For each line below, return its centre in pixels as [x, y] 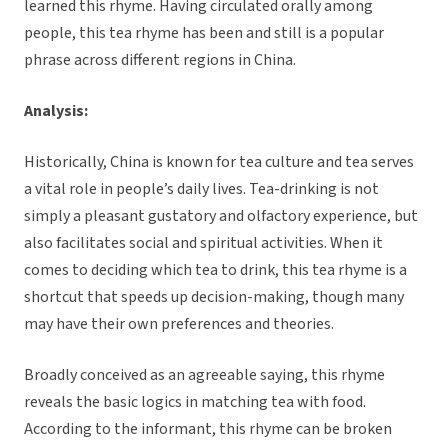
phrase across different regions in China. [160, 60]
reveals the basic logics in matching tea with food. [195, 402]
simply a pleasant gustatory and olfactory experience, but [221, 216]
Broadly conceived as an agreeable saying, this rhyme [204, 375]
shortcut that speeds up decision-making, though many [214, 297]
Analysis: [57, 111]
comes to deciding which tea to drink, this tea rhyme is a [215, 270]
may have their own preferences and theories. [180, 324]
